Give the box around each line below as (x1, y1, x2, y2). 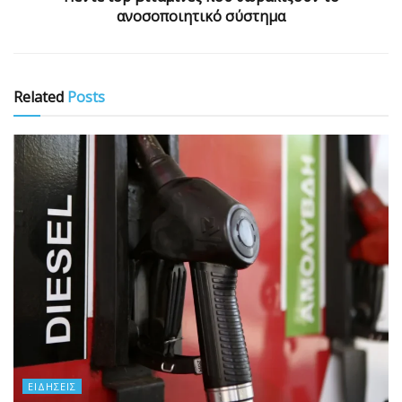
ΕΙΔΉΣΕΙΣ (28, 380, 76, 394)
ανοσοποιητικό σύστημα (117, 6, 285, 27)
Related (13, 87, 64, 108)
